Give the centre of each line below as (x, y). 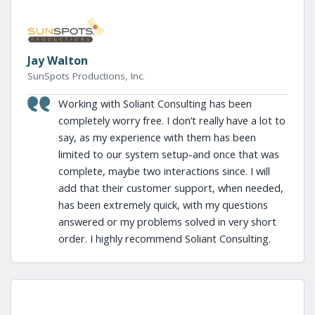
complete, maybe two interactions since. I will (164, 171)
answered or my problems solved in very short (167, 221)
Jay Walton (57, 60)
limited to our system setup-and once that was (168, 154)
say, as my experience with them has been (157, 137)
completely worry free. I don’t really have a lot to (172, 120)
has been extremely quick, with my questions (163, 204)
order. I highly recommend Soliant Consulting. (164, 238)
